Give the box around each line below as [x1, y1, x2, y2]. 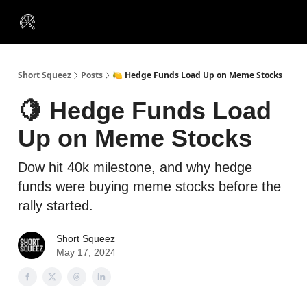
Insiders [100, 23, 130, 32]
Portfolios [154, 12, 189, 21]
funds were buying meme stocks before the [18, 179, 281, 194]
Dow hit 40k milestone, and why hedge [18, 160, 252, 175]
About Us [55, 16, 89, 25]
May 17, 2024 [56, 247, 116, 258]
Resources [214, 12, 254, 21]
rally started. [18, 198, 93, 213]
